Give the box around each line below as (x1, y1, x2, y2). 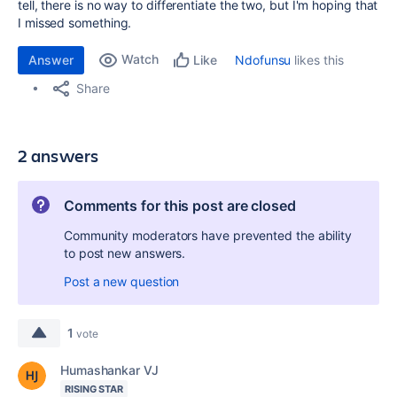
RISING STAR (65, 383, 124, 395)
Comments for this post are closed (64, 197, 296, 214)
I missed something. (18, 15, 132, 30)
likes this (291, 52, 344, 67)
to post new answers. (64, 245, 186, 261)
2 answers (18, 144, 99, 167)
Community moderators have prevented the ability (64, 228, 353, 243)
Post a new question (64, 274, 180, 289)
